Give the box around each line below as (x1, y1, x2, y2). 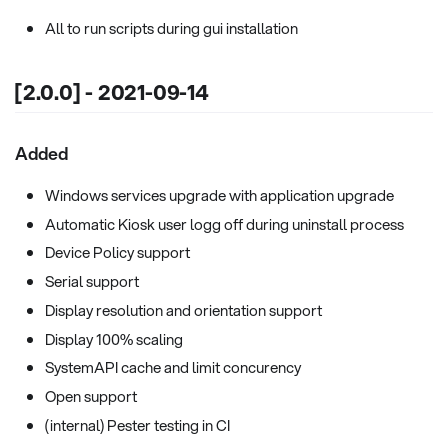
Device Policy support (45, 241, 190, 264)
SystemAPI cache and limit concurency (45, 356, 301, 379)
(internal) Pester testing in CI (45, 413, 230, 436)
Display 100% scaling (45, 327, 183, 350)
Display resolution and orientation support (45, 298, 322, 321)
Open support (45, 385, 137, 408)
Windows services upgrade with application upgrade (45, 183, 394, 206)
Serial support (45, 270, 139, 293)
